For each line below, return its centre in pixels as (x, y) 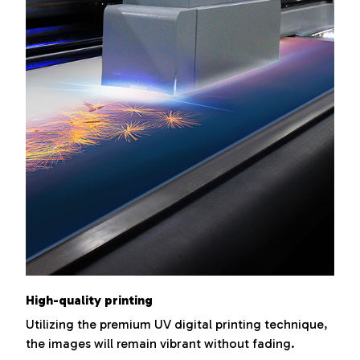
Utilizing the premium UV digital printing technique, (177, 325)
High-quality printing (89, 300)
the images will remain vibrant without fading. (160, 344)
